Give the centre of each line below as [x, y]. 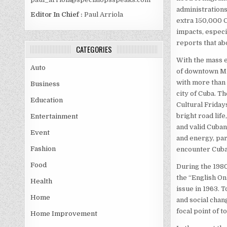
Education [47, 100]
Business [45, 84]
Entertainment [54, 117]
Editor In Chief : [57, 15]
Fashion [43, 149]
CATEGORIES [94, 49]
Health [42, 181]
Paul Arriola [103, 15]
